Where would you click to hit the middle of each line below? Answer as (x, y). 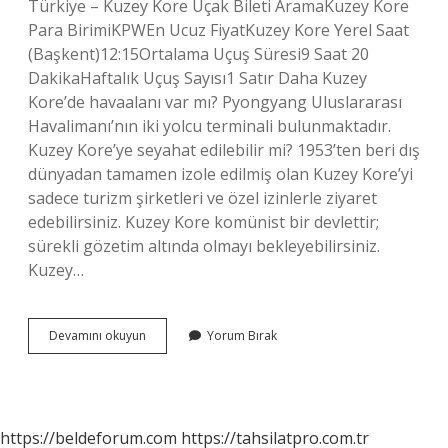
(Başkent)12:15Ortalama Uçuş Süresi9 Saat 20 (198, 54)
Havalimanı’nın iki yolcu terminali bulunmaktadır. (209, 126)
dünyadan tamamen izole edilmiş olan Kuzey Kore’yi (220, 174)
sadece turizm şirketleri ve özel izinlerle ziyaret (202, 198)
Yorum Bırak (242, 335)
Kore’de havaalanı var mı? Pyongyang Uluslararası (215, 102)
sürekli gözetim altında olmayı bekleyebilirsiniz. (204, 246)
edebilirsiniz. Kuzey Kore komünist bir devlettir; (203, 222)
